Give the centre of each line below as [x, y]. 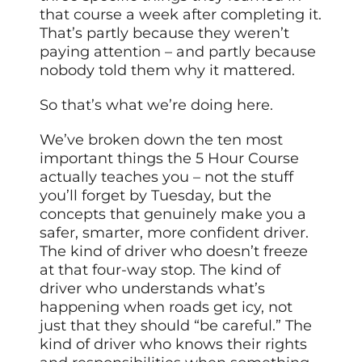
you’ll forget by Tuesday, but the [156, 195]
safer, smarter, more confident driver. [175, 232]
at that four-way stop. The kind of [160, 269]
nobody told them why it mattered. [168, 70]
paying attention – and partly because [178, 51]
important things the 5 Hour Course [170, 158]
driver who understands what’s [153, 288]
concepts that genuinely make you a [173, 214]
